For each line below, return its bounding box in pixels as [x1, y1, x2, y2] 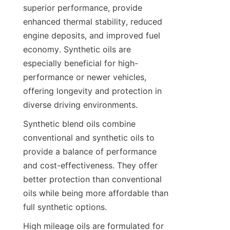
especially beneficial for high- [23, 57, 138, 68]
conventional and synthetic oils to [23, 132, 155, 143]
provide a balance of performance [23, 146, 157, 157]
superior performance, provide [23, 2, 142, 13]
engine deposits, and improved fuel [23, 30, 160, 41]
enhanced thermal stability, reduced [23, 16, 162, 27]
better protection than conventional [23, 174, 162, 184]
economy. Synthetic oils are [23, 44, 131, 54]
